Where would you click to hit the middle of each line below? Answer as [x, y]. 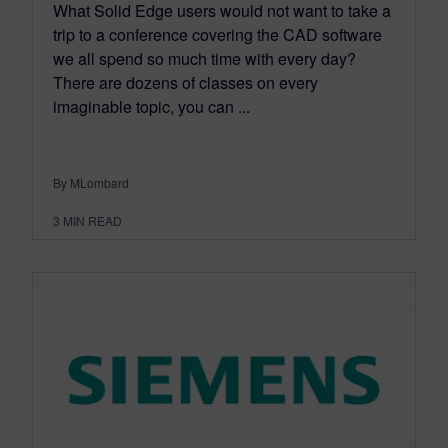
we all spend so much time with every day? [204, 58]
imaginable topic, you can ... [151, 106]
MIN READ [92, 220]
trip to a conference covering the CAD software [217, 34]
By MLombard [91, 182]
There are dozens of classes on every [185, 82]
